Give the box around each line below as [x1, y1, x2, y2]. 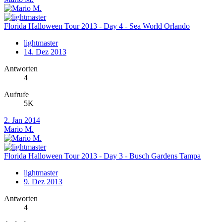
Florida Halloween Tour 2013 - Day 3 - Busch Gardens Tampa [4, 152, 201, 161]
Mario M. [4, 125, 34, 134]
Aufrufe [4, 90, 29, 99]
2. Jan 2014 [4, 116, 40, 125]
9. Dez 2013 [24, 177, 62, 186]
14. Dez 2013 [24, 48, 66, 56]
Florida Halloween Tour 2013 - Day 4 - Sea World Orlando [4, 22, 190, 31]
